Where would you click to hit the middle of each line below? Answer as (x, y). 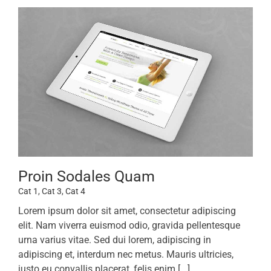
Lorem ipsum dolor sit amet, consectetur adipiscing (127, 211)
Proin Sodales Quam (87, 177)
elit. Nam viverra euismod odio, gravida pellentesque (129, 226)
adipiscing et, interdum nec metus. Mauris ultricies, (126, 255)
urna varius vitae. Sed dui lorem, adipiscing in (115, 240)
